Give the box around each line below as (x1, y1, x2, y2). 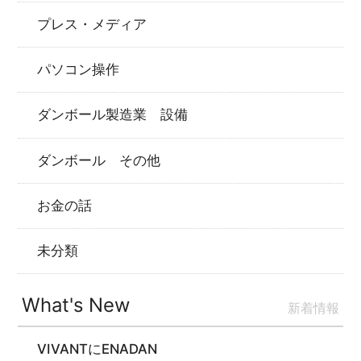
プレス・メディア (37, 15, 147, 32)
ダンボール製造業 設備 (37, 106, 189, 123)
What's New (22, 293, 131, 317)
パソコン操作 (37, 61, 120, 78)
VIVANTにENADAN (37, 341, 158, 358)
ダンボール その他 (37, 151, 161, 168)
